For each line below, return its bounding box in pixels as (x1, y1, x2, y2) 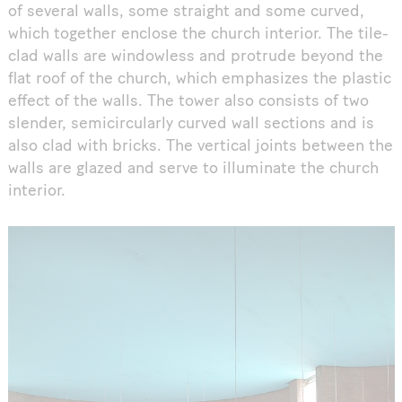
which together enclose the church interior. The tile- (7, 26, 389, 44)
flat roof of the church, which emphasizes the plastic (7, 71, 391, 89)
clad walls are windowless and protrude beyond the (7, 48, 383, 66)
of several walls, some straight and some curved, (7, 4, 364, 22)
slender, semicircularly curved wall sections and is (7, 116, 374, 134)
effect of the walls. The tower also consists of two (7, 93, 369, 111)
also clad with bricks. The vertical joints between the (7, 138, 393, 156)
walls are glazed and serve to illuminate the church (7, 161, 379, 179)
